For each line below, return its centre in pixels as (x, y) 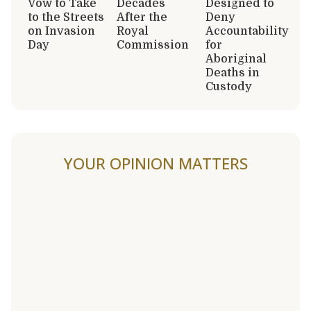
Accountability (247, 31)
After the (142, 17)
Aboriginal (236, 59)
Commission (153, 45)
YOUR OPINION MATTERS (155, 163)
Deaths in (233, 73)
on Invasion (61, 31)
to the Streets (66, 17)
